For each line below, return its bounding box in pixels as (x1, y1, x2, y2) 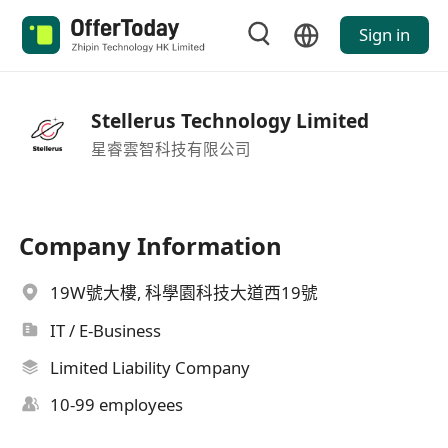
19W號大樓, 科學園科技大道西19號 (50, 281, 319, 305)
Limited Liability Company (50, 356, 251, 380)
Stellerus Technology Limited (90, 107, 369, 134)
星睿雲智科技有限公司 (90, 137, 251, 160)
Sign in (358, 23, 410, 47)
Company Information (19, 229, 283, 263)
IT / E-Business (50, 318, 162, 342)
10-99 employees (50, 393, 184, 417)
